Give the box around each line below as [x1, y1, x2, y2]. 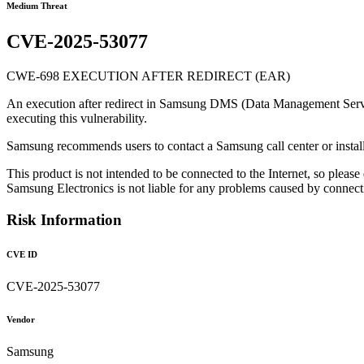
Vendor [6, 314, 35, 324]
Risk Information [6, 210, 122, 228]
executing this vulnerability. [6, 111, 147, 126]
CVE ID [6, 249, 37, 259]
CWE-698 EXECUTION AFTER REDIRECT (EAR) [6, 69, 290, 84]
